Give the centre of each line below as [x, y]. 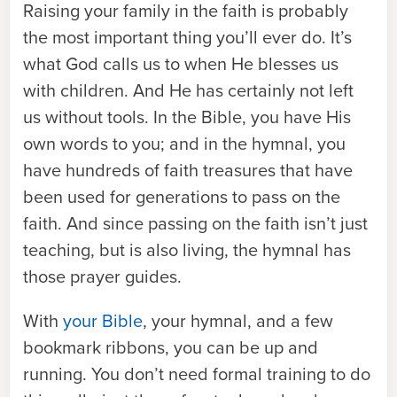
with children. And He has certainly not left [188, 90]
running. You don [89, 374]
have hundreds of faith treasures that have [188, 170]
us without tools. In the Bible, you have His [187, 117]
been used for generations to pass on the [182, 197]
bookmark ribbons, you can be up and [171, 347]
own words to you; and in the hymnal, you [184, 144]
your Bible [103, 321]
